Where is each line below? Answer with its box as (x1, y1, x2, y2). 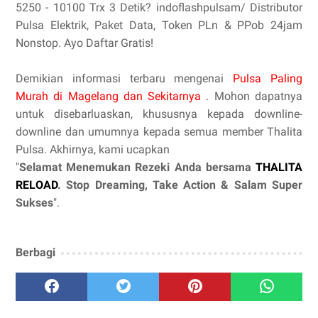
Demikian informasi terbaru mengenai (16, 72, 234, 86)
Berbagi (16, 246, 55, 260)
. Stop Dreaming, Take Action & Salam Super (57, 178, 302, 192)
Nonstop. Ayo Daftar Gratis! (16, 36, 153, 50)
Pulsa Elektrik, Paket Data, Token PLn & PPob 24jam (16, 18, 302, 33)
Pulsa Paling (233, 72, 303, 86)
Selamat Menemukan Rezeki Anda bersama (19, 160, 256, 175)
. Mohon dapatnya (206, 89, 303, 104)
